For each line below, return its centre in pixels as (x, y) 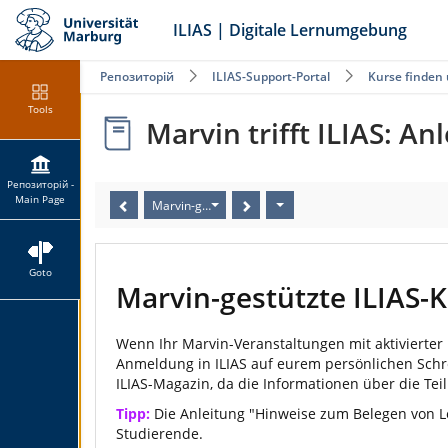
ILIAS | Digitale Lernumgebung (289, 30)
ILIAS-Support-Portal (271, 76)
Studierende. (159, 433)
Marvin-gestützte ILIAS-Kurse (232, 205)
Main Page (40, 199)
